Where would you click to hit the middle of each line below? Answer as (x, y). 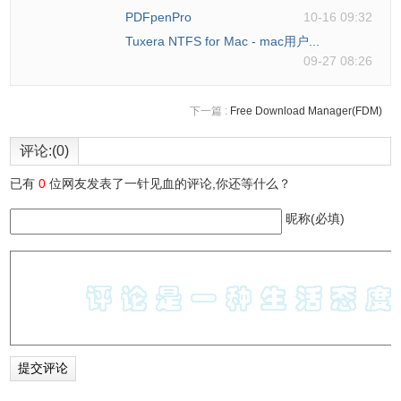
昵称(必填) (316, 218)
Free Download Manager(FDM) (306, 111)
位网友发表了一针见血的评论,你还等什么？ (169, 183)
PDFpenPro (159, 17)
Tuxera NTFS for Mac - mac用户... (223, 41)
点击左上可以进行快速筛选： (103, 365)
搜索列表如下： (60, 96)
